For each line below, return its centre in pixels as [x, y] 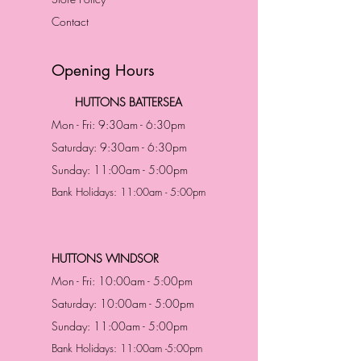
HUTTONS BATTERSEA [129, 102]
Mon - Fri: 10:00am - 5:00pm [122, 281]
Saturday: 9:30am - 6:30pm [119, 147]
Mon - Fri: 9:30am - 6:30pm [118, 124]
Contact [70, 21]
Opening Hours [103, 71]
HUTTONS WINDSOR [105, 258]
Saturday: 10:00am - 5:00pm [123, 303]
